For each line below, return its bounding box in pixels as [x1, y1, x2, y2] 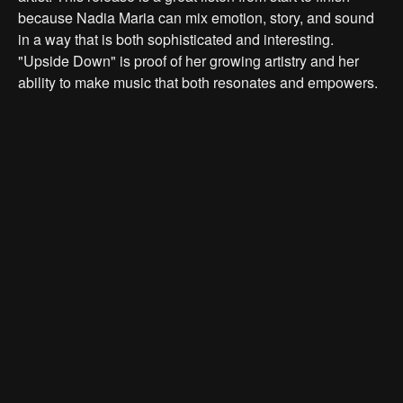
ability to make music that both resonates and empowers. [18, 71, 378, 93]
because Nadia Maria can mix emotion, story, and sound [18, 6, 374, 28]
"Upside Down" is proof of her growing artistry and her [18, 49, 359, 71]
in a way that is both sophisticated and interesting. [18, 28, 334, 49]
